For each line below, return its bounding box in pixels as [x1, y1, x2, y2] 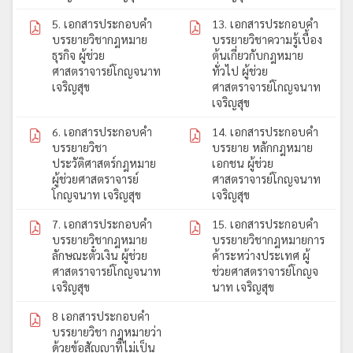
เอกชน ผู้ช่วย [212, 155, 273, 170]
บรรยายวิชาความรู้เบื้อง [212, 32, 322, 46]
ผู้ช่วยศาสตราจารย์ [52, 171, 139, 186]
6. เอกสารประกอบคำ [52, 124, 152, 139]
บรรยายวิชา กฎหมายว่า [52, 324, 162, 339]
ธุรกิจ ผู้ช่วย [52, 47, 105, 62]
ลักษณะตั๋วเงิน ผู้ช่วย [52, 247, 147, 262]
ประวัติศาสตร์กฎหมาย [52, 155, 156, 170]
